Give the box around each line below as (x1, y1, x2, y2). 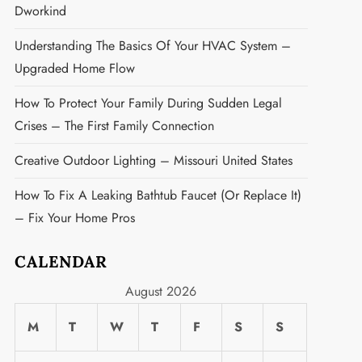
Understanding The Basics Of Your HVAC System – (14, 36, 291, 55)
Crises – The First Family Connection (14, 116, 214, 135)
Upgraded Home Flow (14, 59, 135, 78)
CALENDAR (14, 251, 107, 271)
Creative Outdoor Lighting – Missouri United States (14, 151, 293, 170)
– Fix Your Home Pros (14, 208, 135, 227)
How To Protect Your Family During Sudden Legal (14, 94, 282, 112)
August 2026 (124, 282, 196, 301)
